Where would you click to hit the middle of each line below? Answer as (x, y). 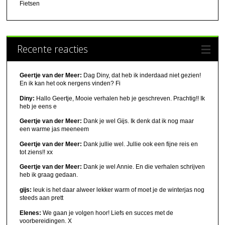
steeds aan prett (42, 198)
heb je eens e (38, 106)
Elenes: (31, 213)
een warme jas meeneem (54, 129)
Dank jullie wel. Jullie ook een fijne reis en (140, 144)
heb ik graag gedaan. (49, 175)
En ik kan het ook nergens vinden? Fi (70, 83)
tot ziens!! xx (36, 152)
